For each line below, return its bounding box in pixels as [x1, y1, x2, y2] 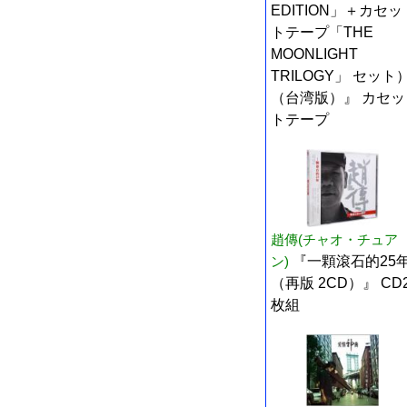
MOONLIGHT [271, 46, 358, 62]
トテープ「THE [271, 25, 373, 40]
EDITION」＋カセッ [271, 3, 402, 18]
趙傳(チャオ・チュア [271, 231, 398, 247]
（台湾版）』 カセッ [271, 90, 405, 105]
